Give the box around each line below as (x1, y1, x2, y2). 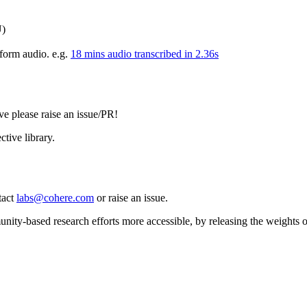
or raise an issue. (94, 191, 168, 204)
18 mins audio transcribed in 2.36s (71, 47, 219, 60)
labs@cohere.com (16, 191, 94, 204)
